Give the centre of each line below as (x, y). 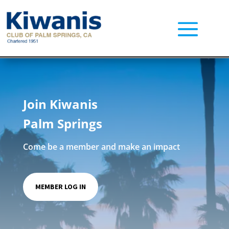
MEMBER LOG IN (60, 187)
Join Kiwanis (60, 104)
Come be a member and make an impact (101, 147)
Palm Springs (62, 123)
